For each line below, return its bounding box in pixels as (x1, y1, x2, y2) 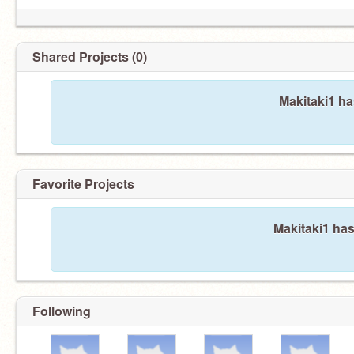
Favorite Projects (32, 175, 134, 193)
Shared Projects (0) (32, 47, 147, 66)
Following (32, 302, 91, 320)
